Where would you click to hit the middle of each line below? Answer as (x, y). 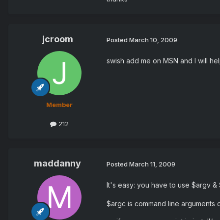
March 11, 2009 (152, 164)
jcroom (57, 39)
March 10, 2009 (153, 40)
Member (59, 105)
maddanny (57, 164)
